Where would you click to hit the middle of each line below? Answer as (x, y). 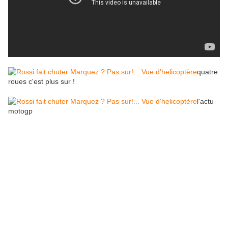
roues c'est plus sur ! (41, 82)
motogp (20, 111)
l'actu (205, 102)
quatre (207, 72)
